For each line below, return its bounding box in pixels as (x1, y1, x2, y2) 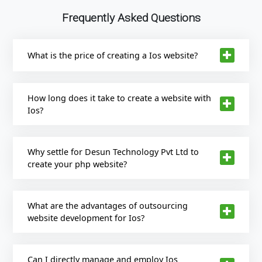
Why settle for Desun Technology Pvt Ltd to (27, 146, 199, 157)
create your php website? (27, 158, 127, 170)
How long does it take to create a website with (27, 92, 212, 104)
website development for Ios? (27, 212, 145, 223)
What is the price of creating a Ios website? (27, 49, 198, 61)
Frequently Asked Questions (61, 11, 201, 25)
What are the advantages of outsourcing (27, 199, 188, 211)
